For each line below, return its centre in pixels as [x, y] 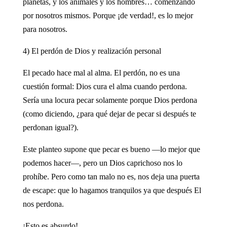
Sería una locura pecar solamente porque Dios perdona [110, 100]
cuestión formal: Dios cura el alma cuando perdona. [105, 86]
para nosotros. [45, 29]
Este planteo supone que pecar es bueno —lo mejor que [111, 149]
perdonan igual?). [50, 127]
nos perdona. [43, 204]
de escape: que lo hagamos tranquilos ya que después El [112, 190]
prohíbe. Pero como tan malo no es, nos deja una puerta [111, 176]
